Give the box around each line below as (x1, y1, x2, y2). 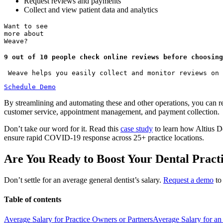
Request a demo (163, 176, 214, 185)
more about (4, 29, 44, 37)
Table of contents (4, 195, 61, 204)
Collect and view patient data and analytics (24, 5, 158, 14)
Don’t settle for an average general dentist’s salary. (4, 176, 163, 185)
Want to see (4, 22, 48, 30)
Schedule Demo (4, 83, 56, 91)
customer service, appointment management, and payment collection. (4, 108, 220, 116)
